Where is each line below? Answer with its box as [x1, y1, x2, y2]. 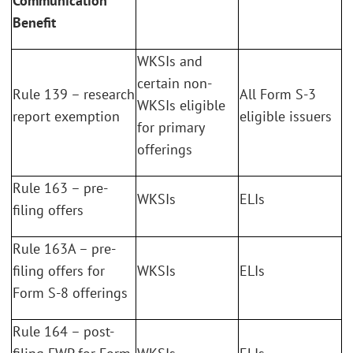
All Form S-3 [240, 84, 316, 103]
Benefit [13, 13, 56, 32]
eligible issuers [240, 106, 332, 125]
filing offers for [13, 261, 105, 280]
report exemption [13, 106, 120, 125]
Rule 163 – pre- [13, 178, 108, 197]
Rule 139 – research [13, 84, 135, 103]
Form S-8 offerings [13, 283, 128, 302]
